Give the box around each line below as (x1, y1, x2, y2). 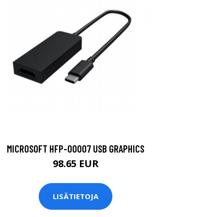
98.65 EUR (52, 156, 99, 170)
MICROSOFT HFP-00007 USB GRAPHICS (7, 142, 144, 155)
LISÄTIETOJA (53, 191, 98, 201)
